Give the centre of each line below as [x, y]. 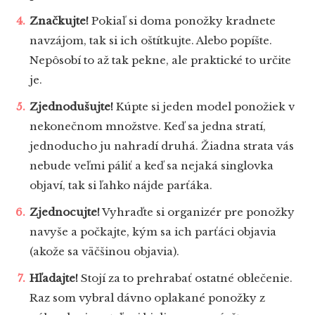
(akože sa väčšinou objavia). [104, 252]
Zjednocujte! [65, 212]
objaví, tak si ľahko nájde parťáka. [121, 186]
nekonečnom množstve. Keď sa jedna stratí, [148, 127]
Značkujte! [59, 21]
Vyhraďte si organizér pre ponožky [197, 212]
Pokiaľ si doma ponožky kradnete [182, 21]
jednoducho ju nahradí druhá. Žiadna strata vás [162, 146]
